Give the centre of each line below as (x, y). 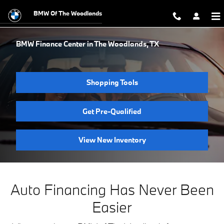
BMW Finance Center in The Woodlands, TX (87, 44)
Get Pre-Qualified (112, 111)
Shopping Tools (112, 82)
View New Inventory (112, 140)
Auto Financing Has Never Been (112, 189)
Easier (112, 207)
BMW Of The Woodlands (68, 13)
